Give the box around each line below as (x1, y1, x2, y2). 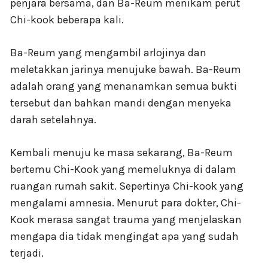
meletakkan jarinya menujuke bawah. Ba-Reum (10, 63, 241, 77)
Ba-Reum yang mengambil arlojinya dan (10, 46, 206, 60)
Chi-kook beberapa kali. (10, 13, 124, 27)
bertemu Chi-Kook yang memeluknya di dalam (10, 163, 236, 176)
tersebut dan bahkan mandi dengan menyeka (10, 96, 232, 110)
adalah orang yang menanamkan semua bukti (10, 80, 237, 93)
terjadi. (10, 246, 44, 260)
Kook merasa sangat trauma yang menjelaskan (10, 213, 242, 227)
